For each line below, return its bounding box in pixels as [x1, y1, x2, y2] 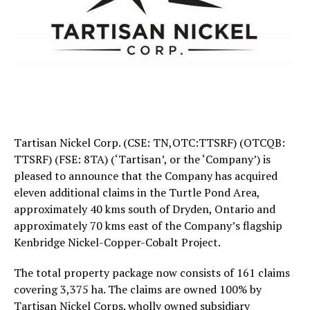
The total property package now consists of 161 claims [14, 264, 290, 280]
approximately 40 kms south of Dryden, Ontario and [14, 201, 275, 217]
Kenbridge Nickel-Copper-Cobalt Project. [14, 234, 221, 250]
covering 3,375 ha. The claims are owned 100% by [14, 281, 262, 297]
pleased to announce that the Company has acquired [14, 167, 277, 183]
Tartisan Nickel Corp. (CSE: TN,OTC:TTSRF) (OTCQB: [14, 134, 285, 150]
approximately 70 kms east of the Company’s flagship [14, 217, 282, 233]
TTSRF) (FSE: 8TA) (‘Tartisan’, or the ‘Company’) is [14, 151, 271, 167]
